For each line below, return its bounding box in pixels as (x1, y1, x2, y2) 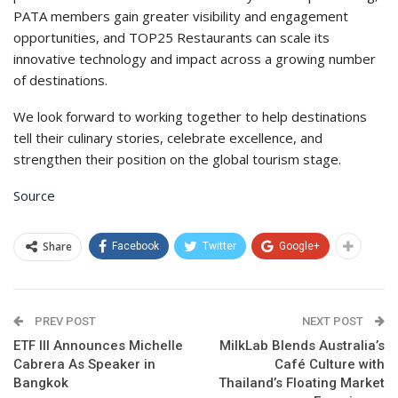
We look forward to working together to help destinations (13, 107, 367, 126)
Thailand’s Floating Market (219, 375, 385, 392)
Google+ (279, 240, 320, 253)
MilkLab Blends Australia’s (219, 338, 385, 354)
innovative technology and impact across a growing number (13, 50, 376, 68)
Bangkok (13, 375, 68, 392)
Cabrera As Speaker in (13, 356, 155, 373)
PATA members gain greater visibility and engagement (13, 7, 348, 26)
